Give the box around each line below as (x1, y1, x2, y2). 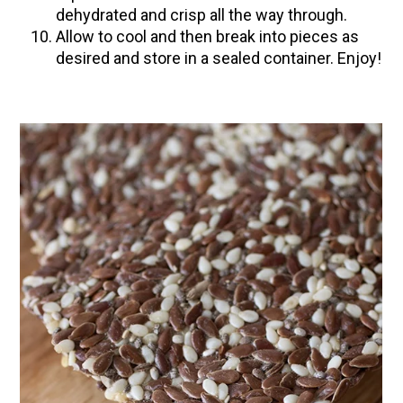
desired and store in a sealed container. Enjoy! (55, 49, 381, 68)
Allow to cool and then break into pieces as (55, 27, 359, 47)
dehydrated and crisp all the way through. (55, 5, 347, 25)
